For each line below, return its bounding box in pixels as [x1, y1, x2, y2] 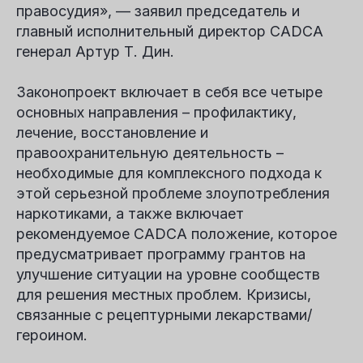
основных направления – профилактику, [16, 104, 297, 121]
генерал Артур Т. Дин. [16, 43, 174, 60]
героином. [16, 327, 88, 344]
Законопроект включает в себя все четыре [16, 83, 322, 100]
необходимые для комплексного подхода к [16, 164, 322, 181]
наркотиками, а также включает [16, 205, 244, 222]
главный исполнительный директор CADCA [16, 23, 323, 40]
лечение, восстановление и [16, 124, 208, 141]
